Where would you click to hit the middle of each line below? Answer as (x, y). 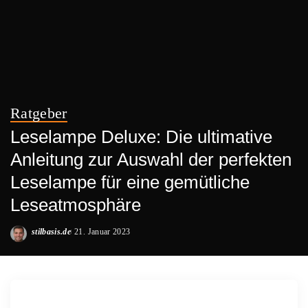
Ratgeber (39, 113)
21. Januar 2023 (102, 232)
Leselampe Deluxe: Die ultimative (141, 137)
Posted (43, 238)
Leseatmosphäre (76, 205)
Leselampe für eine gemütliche (130, 182)
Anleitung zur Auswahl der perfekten (151, 159)
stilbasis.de (52, 232)
